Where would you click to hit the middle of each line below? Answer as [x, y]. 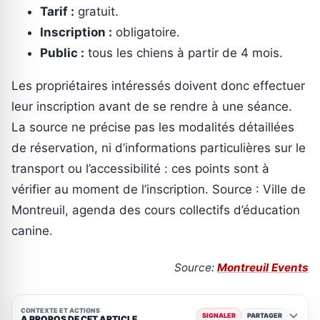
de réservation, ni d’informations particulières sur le [159, 147]
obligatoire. [146, 32]
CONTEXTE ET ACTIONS [60, 311]
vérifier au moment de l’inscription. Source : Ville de [159, 189]
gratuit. [96, 11]
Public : [62, 52]
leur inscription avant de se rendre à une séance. [152, 106]
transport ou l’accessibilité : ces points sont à [140, 168]
